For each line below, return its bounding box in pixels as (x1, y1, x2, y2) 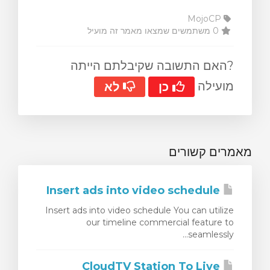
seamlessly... (188, 229, 234, 240)
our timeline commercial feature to (86, 217, 234, 228)
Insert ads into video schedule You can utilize (45, 205, 234, 216)
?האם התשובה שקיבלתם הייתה (71, 58, 234, 73)
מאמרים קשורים (169, 145, 252, 160)
